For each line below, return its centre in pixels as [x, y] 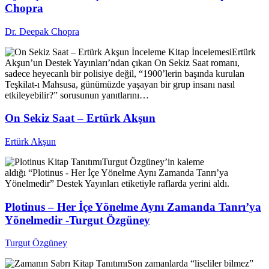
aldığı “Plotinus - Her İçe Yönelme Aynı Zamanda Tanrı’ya [116, 172]
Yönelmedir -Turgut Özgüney [77, 220]
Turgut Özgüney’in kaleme [153, 162]
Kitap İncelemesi [200, 52]
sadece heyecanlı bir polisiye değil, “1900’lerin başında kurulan [125, 73]
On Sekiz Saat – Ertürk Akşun [80, 118]
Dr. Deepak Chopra [42, 31]
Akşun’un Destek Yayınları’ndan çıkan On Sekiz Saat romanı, [122, 62]
